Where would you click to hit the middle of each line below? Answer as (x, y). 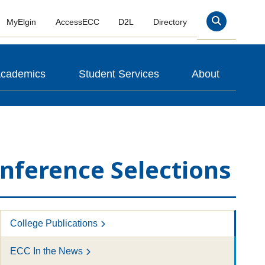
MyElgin (21, 22)
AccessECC (77, 22)
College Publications (54, 223)
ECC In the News (46, 251)
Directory (170, 22)
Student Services (119, 74)
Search (230, 24)
